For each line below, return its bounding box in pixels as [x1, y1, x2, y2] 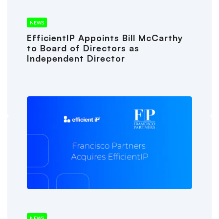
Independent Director [27, 53, 125, 64]
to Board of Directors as [27, 43, 139, 54]
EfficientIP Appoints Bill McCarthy [27, 32, 183, 44]
